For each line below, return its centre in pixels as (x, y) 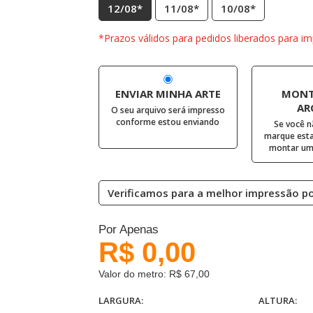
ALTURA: (278, 300)
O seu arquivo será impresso (168, 110)
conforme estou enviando (168, 122)
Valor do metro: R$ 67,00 (154, 274)
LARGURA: (121, 300)
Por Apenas (128, 230)
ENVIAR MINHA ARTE (168, 94)
